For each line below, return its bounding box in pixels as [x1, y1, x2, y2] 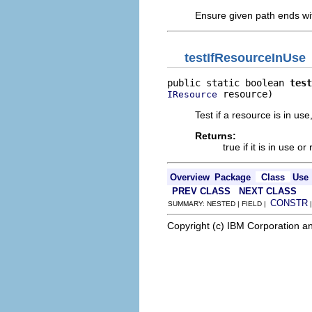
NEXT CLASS [239, 185, 297, 196]
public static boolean [167, 77, 290, 88]
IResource [167, 88, 217, 100]
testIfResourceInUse [185, 50, 306, 65]
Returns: [195, 130, 236, 141]
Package [214, 171, 251, 182]
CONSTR [270, 197, 308, 208]
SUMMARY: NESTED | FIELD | [168, 199, 270, 208]
